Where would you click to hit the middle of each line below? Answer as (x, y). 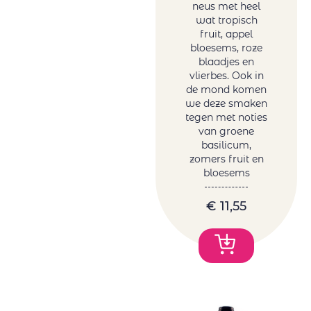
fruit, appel (226, 34)
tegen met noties (226, 118)
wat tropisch (226, 20)
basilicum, (226, 145)
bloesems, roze (226, 48)
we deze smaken (226, 104)
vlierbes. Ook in (226, 76)
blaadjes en (226, 62)
